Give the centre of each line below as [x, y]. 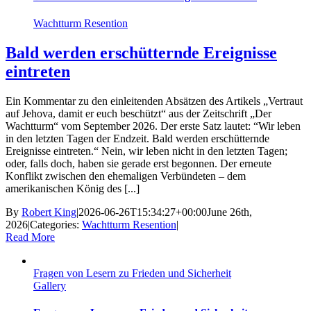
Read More [30, 237]
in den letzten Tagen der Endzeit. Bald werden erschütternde [137, 139]
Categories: [56, 225]
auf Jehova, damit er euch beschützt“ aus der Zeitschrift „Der [138, 114]
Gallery [50, 286]
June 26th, [229, 212]
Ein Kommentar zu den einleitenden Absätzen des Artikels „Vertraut [154, 101]
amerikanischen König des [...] [73, 189]
